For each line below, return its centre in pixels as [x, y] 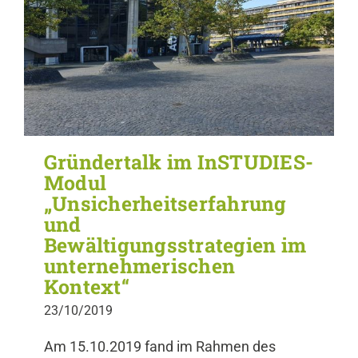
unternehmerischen [140, 266]
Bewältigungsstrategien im [175, 245]
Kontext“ [87, 287]
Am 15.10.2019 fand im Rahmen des [160, 347]
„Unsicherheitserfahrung [165, 204]
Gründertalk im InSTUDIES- [179, 162]
